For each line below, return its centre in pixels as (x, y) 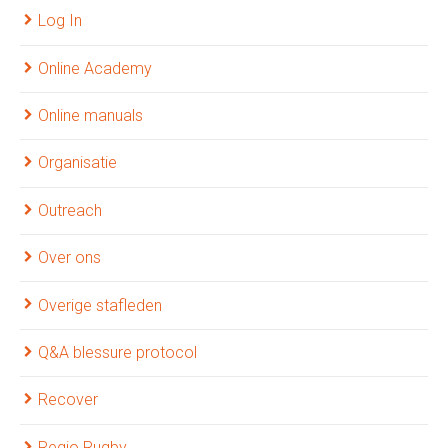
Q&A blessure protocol (117, 352)
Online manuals (90, 116)
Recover (68, 400)
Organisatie (77, 163)
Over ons (69, 258)
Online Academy (95, 68)
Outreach (70, 210)
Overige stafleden (100, 305)
